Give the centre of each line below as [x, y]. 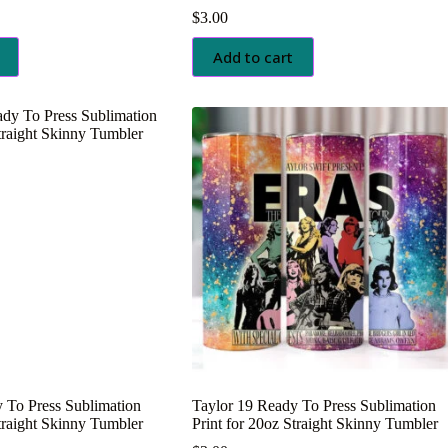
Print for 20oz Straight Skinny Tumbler [314, 423]
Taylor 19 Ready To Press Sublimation [313, 405]
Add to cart [252, 56]
